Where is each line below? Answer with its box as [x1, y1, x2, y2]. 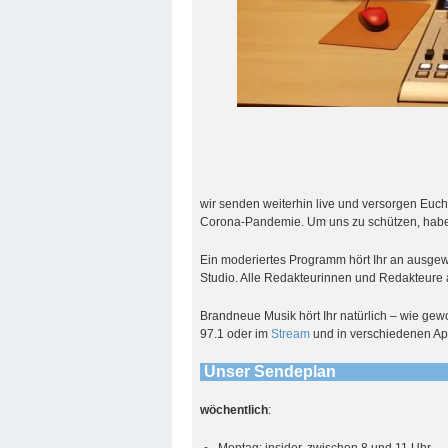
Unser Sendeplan [203, 362, 336, 380]
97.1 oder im [200, 326, 272, 341]
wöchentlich [200, 402, 269, 417]
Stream [271, 326, 314, 341]
